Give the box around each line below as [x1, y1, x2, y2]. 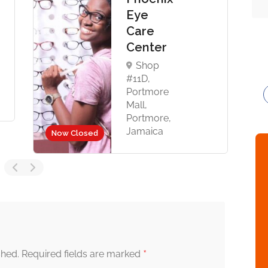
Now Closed [51, 129, 98, 138]
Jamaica [126, 126, 163, 137]
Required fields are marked [22, 248, 143, 260]
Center [126, 40, 170, 54]
